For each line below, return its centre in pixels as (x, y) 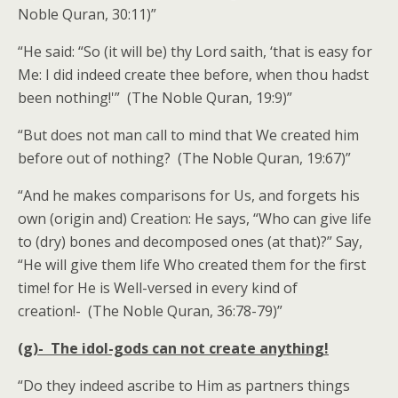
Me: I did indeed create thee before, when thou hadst (193, 75)
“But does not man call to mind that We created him (188, 135)
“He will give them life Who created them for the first (192, 265)
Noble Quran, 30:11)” (87, 14)
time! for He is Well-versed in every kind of (158, 288)
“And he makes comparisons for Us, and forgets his (189, 195)
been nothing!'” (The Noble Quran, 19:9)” (155, 98)
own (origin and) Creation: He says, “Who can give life (195, 219)
